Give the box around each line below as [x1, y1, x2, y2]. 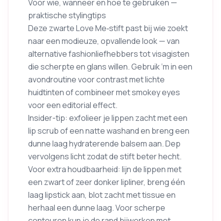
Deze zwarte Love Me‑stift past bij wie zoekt [28, 23, 188, 34]
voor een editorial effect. [28, 100, 117, 111]
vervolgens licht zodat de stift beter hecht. [28, 151, 182, 162]
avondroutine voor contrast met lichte [28, 74, 165, 85]
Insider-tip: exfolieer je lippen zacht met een [28, 112, 187, 124]
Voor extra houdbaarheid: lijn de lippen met [28, 164, 182, 175]
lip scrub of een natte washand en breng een [28, 125, 189, 137]
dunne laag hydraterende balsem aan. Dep [28, 138, 181, 149]
